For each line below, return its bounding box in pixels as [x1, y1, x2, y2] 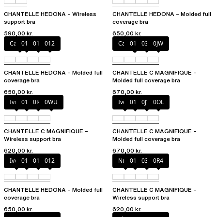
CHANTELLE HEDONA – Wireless [4, 10, 96, 18]
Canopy [10, 39, 30, 48]
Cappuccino [118, 39, 150, 48]
